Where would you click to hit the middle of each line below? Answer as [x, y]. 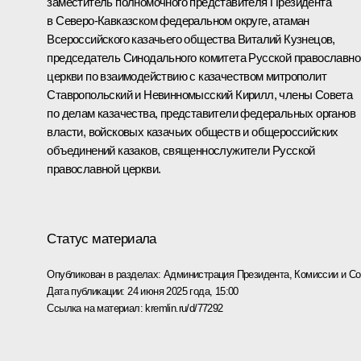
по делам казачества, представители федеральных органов [201, 113]
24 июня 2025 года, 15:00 [183, 291]
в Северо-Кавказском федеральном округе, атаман [178, 20]
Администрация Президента [226, 274]
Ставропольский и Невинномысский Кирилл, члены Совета [200, 94]
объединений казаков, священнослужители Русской [181, 150]
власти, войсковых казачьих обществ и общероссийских [193, 131]
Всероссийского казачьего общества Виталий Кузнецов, [191, 39]
